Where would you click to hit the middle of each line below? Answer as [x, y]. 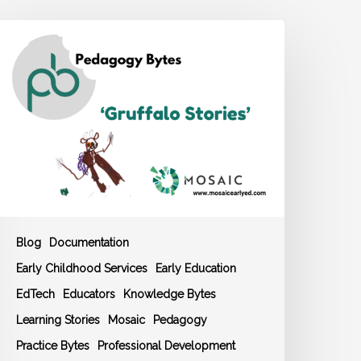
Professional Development [167, 346]
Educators [89, 295]
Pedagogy [180, 320]
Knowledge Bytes [170, 295]
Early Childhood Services [82, 269]
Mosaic [127, 320]
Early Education [196, 269]
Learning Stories [58, 320]
